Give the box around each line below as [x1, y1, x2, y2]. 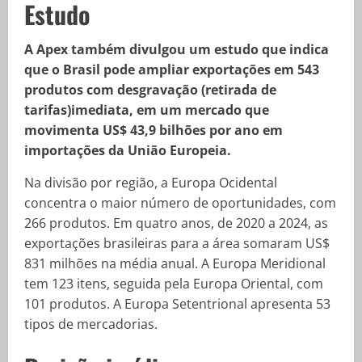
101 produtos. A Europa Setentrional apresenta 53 [24, 295, 330, 313]
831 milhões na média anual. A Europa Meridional [24, 255, 326, 272]
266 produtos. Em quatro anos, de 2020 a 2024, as [24, 214, 328, 232]
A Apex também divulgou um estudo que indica [24, 40, 329, 58]
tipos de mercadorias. [24, 315, 158, 333]
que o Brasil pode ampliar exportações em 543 [24, 61, 319, 78]
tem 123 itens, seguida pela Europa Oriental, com [24, 275, 323, 293]
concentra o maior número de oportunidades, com [24, 194, 336, 212]
